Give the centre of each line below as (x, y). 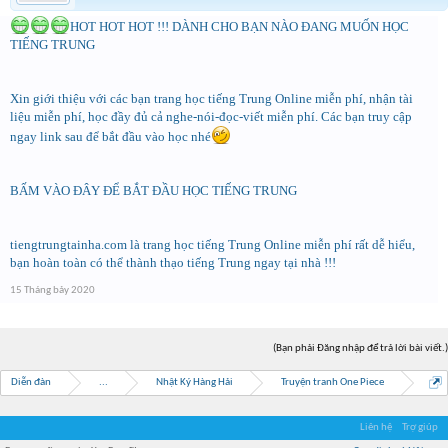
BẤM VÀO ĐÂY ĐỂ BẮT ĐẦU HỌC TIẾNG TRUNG (153, 190)
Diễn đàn (31, 382)
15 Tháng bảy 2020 (52, 290)
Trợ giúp (420, 427)
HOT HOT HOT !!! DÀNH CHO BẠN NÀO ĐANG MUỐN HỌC (239, 26)
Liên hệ (376, 427)
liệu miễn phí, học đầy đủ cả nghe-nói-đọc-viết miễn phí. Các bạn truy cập (211, 116)
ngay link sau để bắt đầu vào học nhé (110, 136)
